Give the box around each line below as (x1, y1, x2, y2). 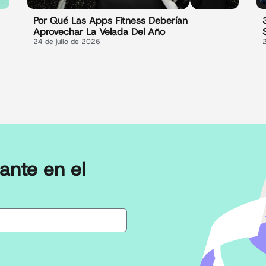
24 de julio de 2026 (33, 37, 100, 47)
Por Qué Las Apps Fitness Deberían (33, 14, 188, 27)
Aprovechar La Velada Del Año (33, 26, 165, 39)
